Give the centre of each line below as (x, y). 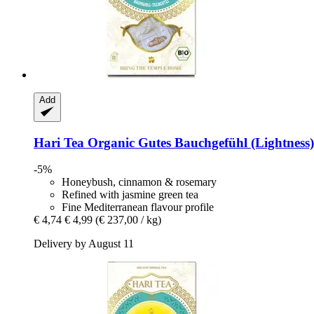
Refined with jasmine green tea (130, 195)
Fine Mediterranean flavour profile (138, 207)
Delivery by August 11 (84, 244)
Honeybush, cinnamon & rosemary (139, 182)
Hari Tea (59, 142)
